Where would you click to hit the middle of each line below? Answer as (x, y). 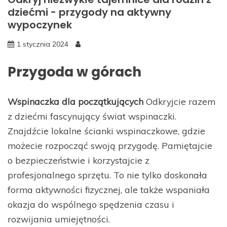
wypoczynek (40, 25)
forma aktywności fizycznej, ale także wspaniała (109, 190)
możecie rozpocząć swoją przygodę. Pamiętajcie (110, 146)
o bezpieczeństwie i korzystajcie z (79, 160)
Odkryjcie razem (179, 102)
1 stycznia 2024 (43, 44)
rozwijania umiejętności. (59, 219)
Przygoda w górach (74, 72)
